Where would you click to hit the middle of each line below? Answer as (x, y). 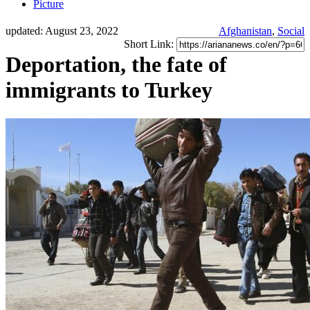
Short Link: (150, 44)
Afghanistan (245, 31)
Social (291, 31)
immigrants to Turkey (109, 90)
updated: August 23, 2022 (62, 31)
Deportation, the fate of (116, 65)
